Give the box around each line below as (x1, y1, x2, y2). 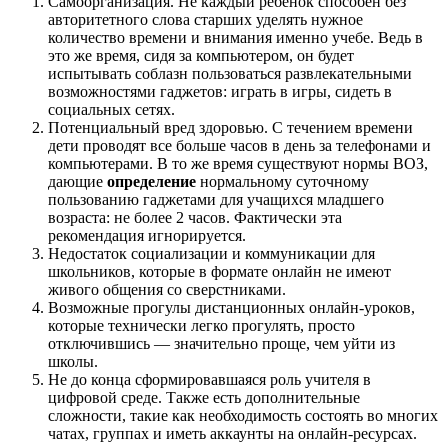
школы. (48, 352, 98, 370)
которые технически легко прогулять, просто (48, 316, 355, 334)
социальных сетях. (48, 100, 175, 118)
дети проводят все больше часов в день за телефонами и (48, 136, 431, 154)
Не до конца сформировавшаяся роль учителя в (48, 370, 371, 388)
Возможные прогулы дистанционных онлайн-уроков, (48, 298, 415, 316)
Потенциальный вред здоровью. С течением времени (48, 118, 413, 136)
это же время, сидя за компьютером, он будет (48, 46, 354, 64)
